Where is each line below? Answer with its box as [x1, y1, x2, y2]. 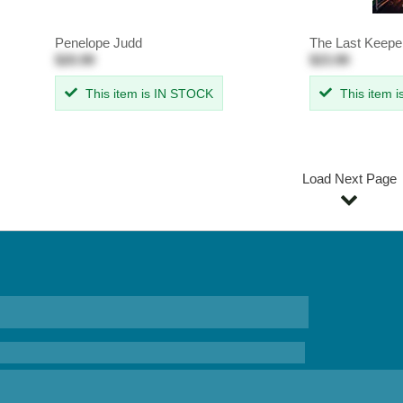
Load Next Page [301, 170, 397, 186]
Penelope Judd [54, 34, 142, 50]
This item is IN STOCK [81, 85, 213, 101]
